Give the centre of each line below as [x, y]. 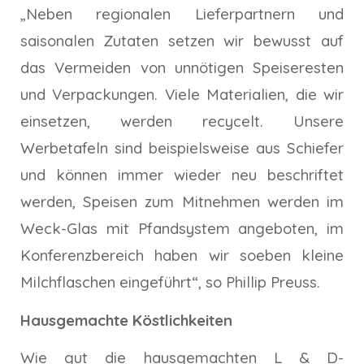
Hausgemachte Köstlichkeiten [127, 320]
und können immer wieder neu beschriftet [182, 175]
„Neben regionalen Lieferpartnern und [182, 14]
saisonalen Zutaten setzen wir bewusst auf [182, 41]
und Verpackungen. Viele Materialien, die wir [182, 95]
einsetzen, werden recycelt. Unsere [182, 121]
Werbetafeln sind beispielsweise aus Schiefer [182, 148]
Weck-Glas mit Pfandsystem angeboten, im [182, 229]
